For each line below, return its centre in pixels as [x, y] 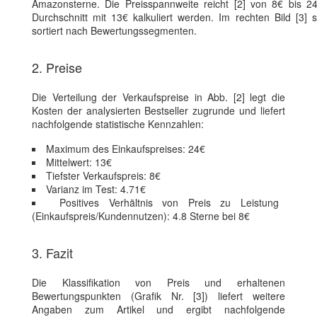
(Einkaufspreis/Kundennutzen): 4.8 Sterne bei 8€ [141, 216]
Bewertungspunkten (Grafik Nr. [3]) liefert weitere [158, 296]
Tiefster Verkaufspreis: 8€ [103, 176]
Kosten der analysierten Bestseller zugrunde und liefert [158, 111]
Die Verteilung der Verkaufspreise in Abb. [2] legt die [158, 97]
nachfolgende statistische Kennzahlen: [118, 124]
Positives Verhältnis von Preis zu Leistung [169, 203]
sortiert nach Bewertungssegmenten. [114, 31]
